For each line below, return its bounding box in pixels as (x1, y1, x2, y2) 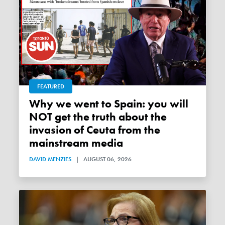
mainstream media (29, 136, 124, 150)
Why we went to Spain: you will (29, 96, 41, 111)
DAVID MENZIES (29, 155, 72, 163)
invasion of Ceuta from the (29, 123, 161, 137)
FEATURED (37, 82, 65, 90)
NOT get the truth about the (29, 109, 167, 124)
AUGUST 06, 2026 (83, 155, 132, 163)
